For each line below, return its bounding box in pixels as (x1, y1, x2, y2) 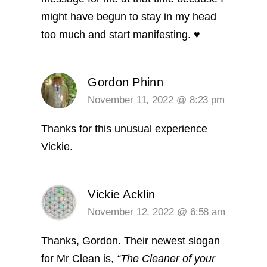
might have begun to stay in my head (41, 11, 217, 23)
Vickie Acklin (88, 188, 156, 201)
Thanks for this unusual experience (41, 123, 208, 135)
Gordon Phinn (88, 76, 163, 89)
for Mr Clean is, (41, 253, 117, 265)
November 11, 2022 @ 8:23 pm (88, 94, 225, 106)
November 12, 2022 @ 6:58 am (88, 206, 226, 218)
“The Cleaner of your (117, 253, 216, 265)
